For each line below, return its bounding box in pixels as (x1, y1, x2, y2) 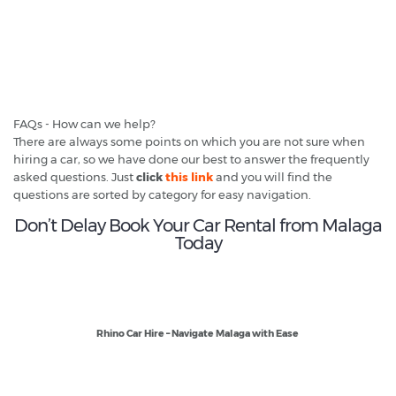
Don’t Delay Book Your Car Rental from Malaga (14, 215, 382, 237)
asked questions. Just (13, 170, 136, 185)
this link (165, 170, 213, 185)
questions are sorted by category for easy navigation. (13, 187, 311, 202)
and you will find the (213, 170, 332, 185)
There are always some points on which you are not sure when (13, 134, 365, 149)
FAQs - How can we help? (13, 117, 156, 132)
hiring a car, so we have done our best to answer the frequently (13, 152, 369, 167)
